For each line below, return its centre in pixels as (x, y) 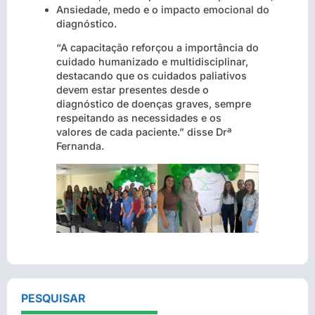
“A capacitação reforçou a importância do (157, 48)
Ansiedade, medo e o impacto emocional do (163, 10)
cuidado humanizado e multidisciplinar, (152, 62)
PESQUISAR (53, 298)
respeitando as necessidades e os (139, 118)
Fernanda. (80, 146)
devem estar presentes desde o (133, 90)
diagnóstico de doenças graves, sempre (154, 104)
